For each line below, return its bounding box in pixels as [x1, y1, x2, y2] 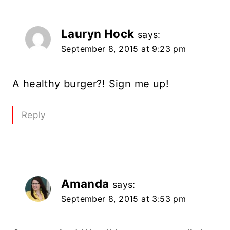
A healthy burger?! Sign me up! [12, 77, 169, 90]
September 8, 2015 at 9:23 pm [61, 43, 186, 54]
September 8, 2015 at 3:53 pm [61, 194, 186, 204]
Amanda [61, 177, 109, 191]
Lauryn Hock [61, 26, 135, 41]
